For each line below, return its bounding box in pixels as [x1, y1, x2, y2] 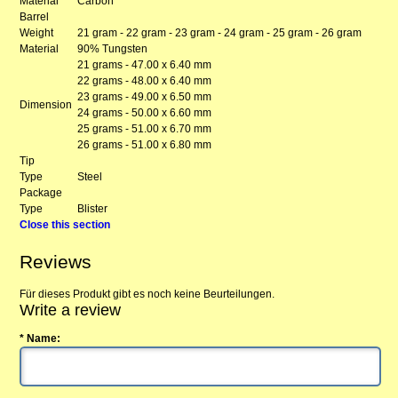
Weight [20, 26, 54, 39]
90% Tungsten [77, 42, 148, 55]
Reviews [20, 251, 92, 272]
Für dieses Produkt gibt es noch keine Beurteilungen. [20, 288, 275, 301]
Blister [77, 202, 108, 215]
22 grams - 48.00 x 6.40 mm [77, 74, 212, 87]
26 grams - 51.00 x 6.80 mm [77, 138, 212, 151]
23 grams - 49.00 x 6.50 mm [77, 90, 212, 103]
